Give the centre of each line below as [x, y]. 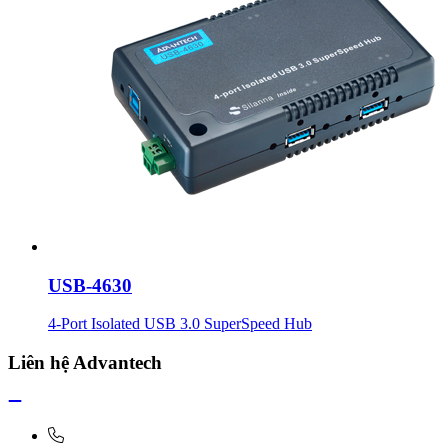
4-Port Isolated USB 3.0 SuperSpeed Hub [180, 324]
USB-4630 [90, 285]
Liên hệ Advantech [85, 363]
